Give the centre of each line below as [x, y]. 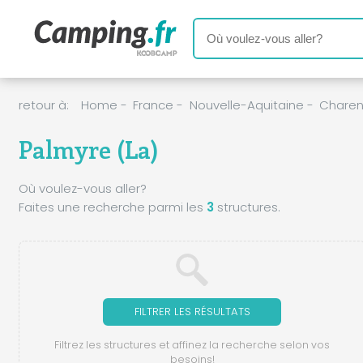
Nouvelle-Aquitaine [246, 105]
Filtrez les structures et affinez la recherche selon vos [192, 345]
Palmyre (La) [88, 149]
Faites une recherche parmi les [112, 207]
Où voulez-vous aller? [82, 188]
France [153, 105]
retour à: [43, 105]
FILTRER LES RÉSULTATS [192, 311]
